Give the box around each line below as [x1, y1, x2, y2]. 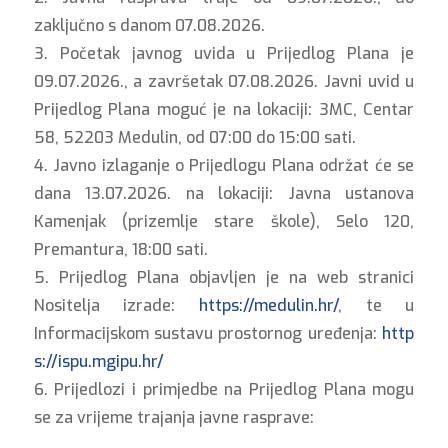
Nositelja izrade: [33, 295, 199, 316]
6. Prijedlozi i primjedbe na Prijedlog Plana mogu [33, 379, 415, 400]
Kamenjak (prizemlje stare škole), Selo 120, [33, 211, 415, 232]
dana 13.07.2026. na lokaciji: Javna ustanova [33, 183, 415, 204]
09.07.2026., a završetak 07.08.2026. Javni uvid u [33, 71, 415, 92]
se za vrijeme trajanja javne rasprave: [33, 407, 314, 428]
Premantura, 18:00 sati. [33, 239, 208, 260]
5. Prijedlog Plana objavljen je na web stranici [33, 267, 415, 288]
